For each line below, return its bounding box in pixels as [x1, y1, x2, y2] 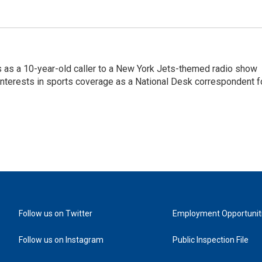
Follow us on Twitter [19, 209, 92, 218]
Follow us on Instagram [19, 235, 104, 244]
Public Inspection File [173, 235, 249, 244]
